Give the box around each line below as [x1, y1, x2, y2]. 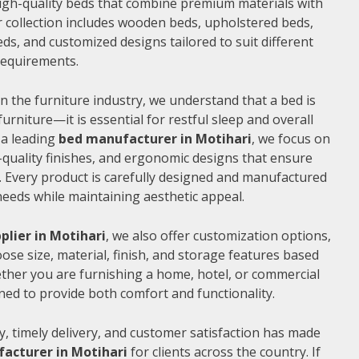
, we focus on [252, 129, 330, 147]
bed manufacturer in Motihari [58, 129, 252, 147]
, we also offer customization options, [106, 226, 331, 244]
